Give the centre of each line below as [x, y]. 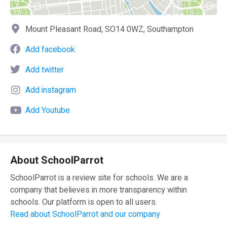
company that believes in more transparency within [99, 190]
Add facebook [50, 49]
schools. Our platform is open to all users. [84, 202]
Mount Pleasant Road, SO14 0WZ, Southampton [109, 29]
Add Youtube [48, 110]
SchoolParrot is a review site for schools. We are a [99, 178]
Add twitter [45, 70]
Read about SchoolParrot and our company [85, 214]
